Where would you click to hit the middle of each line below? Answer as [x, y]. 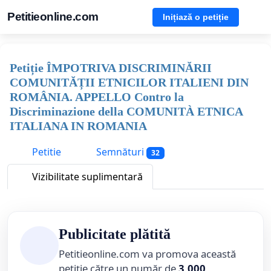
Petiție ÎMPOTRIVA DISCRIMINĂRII [111, 68]
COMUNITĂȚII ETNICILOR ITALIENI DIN [129, 82]
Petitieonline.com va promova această [147, 254]
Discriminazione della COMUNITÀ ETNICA [126, 111]
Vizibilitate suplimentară [86, 177]
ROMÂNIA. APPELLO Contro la [97, 97]
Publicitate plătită [115, 234]
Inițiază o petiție [196, 17]
